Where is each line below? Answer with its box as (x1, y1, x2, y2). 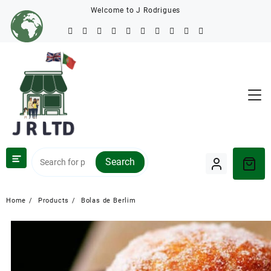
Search (105, 156, 135, 168)
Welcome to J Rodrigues (90, 6, 181, 15)
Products (38, 197, 70, 205)
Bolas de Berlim (80, 197, 136, 205)
